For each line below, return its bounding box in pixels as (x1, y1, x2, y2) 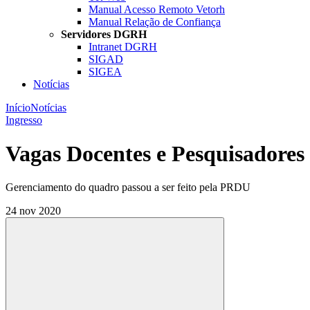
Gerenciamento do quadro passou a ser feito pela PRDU (6, 181, 250, 194)
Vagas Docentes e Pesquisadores (6, 140, 304, 166)
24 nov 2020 (6, 205, 61, 217)
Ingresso (6, 113, 42, 126)
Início (6, 101, 30, 113)
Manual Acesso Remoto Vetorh (89, 3, 225, 15)
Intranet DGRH (89, 40, 157, 53)
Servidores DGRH (61, 28, 147, 40)
